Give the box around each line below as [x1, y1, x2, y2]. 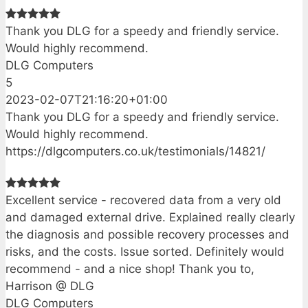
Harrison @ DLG [5, 278, 94, 293]
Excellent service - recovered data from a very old [5, 192, 281, 207]
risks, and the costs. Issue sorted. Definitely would [5, 244, 285, 258]
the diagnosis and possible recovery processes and [5, 227, 289, 241]
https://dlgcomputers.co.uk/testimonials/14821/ [5, 144, 265, 158]
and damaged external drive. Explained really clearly [5, 210, 295, 224]
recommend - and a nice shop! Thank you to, [5, 261, 254, 276]
